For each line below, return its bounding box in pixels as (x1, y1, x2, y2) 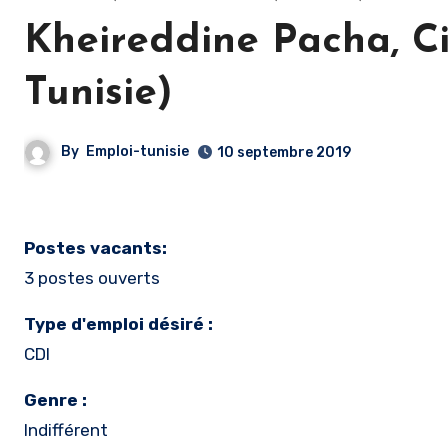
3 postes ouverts (24, 268, 160, 288)
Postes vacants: (24, 238, 167, 258)
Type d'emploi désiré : (24, 314, 213, 334)
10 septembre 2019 (217, 144, 351, 161)
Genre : (24, 390, 87, 410)
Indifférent (24, 420, 108, 440)
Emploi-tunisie (86, 143, 189, 161)
